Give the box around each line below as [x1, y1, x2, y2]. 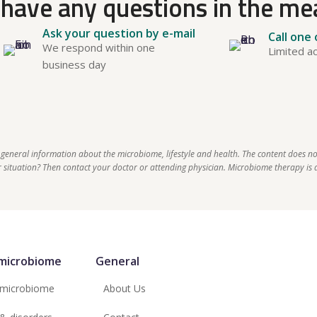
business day [42, 57, 107, 71]
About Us [103, 281, 146, 295]
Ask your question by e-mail [42, 25, 196, 41]
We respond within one [42, 40, 156, 54]
